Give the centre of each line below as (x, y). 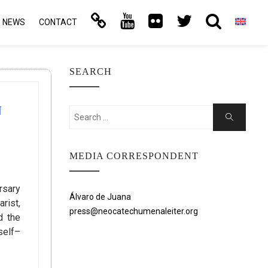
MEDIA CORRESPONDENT (134, 156)
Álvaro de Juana (100, 197)
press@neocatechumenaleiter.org (134, 211)
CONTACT (58, 22)
